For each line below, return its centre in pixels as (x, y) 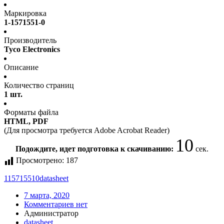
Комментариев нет (56, 204)
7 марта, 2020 (47, 195)
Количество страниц (39, 85)
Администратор (51, 213)
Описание (21, 67)
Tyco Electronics (32, 49)
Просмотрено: (40, 160)
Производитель (30, 40)
